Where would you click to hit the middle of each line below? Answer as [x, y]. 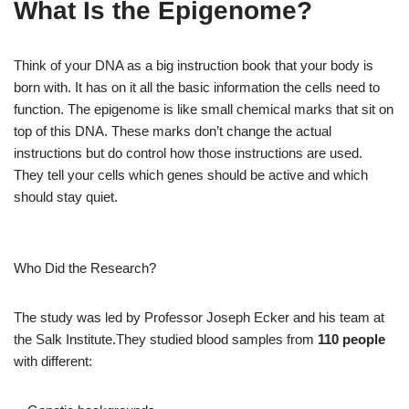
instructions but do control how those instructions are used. [188, 153]
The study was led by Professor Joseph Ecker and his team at [199, 317]
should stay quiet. [66, 197]
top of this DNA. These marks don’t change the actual [173, 131]
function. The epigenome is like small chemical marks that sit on [204, 109]
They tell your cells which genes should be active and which [191, 175]
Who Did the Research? [85, 268]
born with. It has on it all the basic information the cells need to [197, 87]
